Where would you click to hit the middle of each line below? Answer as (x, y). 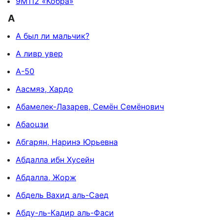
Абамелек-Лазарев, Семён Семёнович (90, 106)
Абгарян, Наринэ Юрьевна (67, 142)
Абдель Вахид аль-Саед (62, 195)
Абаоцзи (32, 124)
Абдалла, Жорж (46, 177)
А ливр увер (39, 53)
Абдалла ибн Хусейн (55, 159)
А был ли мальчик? (53, 36)
